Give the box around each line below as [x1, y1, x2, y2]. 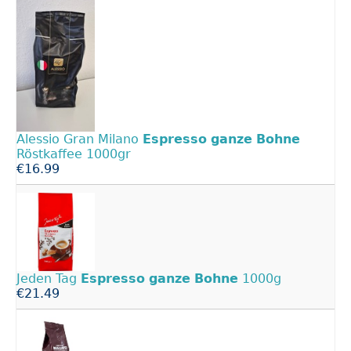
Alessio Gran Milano [16, 132, 143, 147]
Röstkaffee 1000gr [16, 147, 131, 161]
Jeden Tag [16, 271, 81, 286]
